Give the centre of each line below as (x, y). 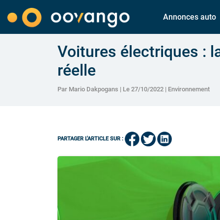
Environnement (189, 89)
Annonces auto (190, 17)
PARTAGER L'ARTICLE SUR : (90, 139)
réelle (77, 70)
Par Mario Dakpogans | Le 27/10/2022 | (113, 89)
